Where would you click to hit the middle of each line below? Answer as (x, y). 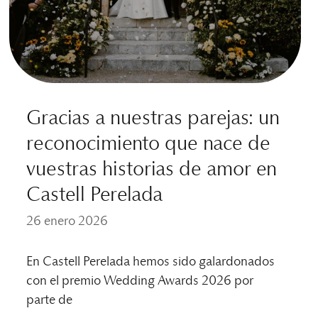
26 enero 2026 (67, 222)
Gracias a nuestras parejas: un (153, 119)
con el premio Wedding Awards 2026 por (140, 281)
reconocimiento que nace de (149, 144)
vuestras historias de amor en (152, 170)
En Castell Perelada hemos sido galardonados (151, 262)
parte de (50, 301)
